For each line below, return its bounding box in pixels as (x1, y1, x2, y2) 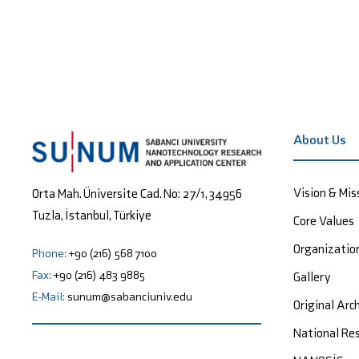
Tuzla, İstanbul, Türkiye (32, 207, 151, 223)
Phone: (32, 245, 69, 260)
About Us (293, 131, 346, 148)
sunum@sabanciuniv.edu (67, 288, 192, 304)
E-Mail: (32, 288, 67, 304)
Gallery (293, 269, 331, 285)
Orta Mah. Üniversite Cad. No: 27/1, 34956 (32, 185, 242, 201)
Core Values (293, 213, 354, 229)
